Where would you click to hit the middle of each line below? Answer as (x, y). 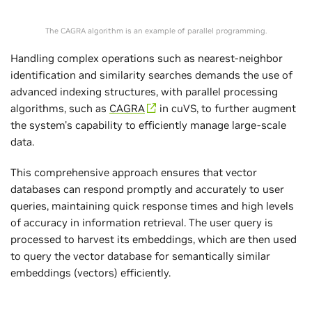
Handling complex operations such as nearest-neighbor (147, 58)
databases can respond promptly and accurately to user (147, 189)
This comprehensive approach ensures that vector (134, 172)
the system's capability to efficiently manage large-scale (148, 125)
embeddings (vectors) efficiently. (91, 272)
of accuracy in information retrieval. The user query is (142, 222)
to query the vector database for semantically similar (140, 256)
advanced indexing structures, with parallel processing (144, 91)
